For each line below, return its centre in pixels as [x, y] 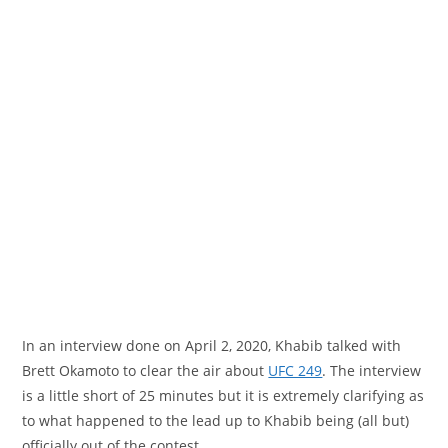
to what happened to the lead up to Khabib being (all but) [216, 420]
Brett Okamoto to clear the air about [145, 370]
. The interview [372, 370]
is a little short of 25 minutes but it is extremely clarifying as [223, 395]
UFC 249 [295, 370]
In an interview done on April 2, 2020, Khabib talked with [212, 345]
